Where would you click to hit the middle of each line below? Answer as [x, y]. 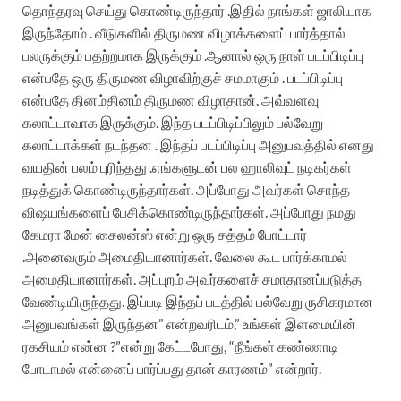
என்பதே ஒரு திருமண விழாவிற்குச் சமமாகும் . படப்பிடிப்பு [183, 78]
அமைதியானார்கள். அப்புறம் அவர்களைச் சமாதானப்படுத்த [192, 279]
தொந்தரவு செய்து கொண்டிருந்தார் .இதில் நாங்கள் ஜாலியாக [197, 11]
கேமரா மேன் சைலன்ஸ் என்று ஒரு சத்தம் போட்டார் [165, 235]
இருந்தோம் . [59, 33]
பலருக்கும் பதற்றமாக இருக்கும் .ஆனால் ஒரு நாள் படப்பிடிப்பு [193, 55]
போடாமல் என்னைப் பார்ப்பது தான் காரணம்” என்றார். [172, 369]
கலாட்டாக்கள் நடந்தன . [91, 145]
